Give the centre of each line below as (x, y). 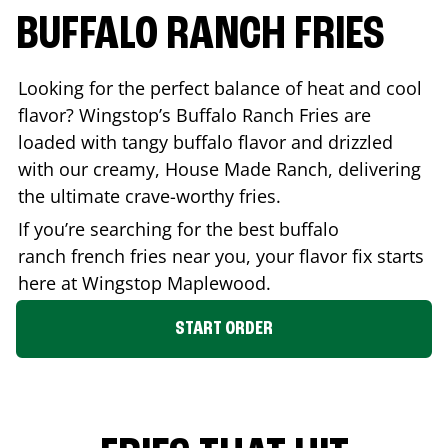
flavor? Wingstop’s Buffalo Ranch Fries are (194, 114)
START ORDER (224, 328)
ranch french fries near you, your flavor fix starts (221, 255)
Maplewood (216, 282)
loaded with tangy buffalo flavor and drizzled (205, 141)
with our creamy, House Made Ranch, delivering (219, 168)
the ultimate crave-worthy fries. (152, 195)
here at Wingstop (92, 282)
